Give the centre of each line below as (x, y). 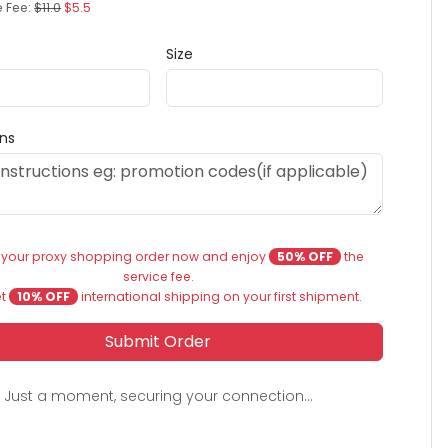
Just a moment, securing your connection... (158, 396)
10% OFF (43, 296)
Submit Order (158, 341)
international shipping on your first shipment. (219, 296)
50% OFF (304, 256)
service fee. (158, 276)
